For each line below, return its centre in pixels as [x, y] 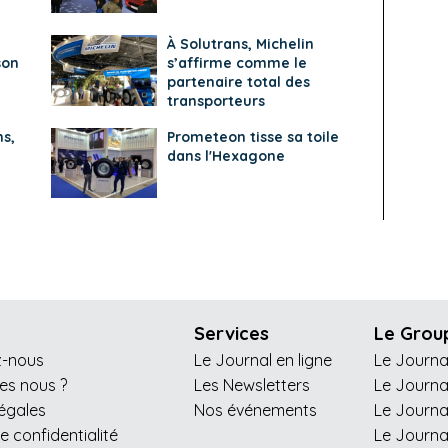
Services [231, 334]
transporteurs [215, 101]
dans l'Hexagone [225, 155]
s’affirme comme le [236, 63]
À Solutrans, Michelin [240, 44]
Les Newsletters [252, 385]
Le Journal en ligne [263, 360]
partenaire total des [238, 82]
